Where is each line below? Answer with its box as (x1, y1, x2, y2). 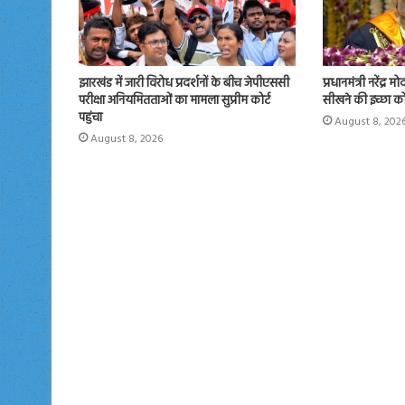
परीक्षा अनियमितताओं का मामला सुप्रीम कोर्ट (79, 90, 270, 112)
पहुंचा (79, 108, 102, 129)
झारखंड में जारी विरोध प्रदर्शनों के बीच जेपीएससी (79, 73, 289, 95)
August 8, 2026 (90, 130, 163, 149)
